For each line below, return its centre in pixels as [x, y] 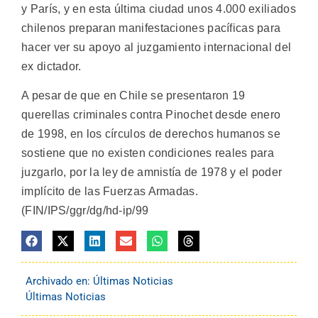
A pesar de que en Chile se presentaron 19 [133, 96]
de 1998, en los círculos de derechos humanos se [151, 134]
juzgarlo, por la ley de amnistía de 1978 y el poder [152, 172]
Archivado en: [59, 281]
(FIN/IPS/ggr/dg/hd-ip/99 [85, 211]
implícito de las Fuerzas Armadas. [110, 192]
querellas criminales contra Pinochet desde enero [151, 115]
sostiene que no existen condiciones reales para [148, 153]
